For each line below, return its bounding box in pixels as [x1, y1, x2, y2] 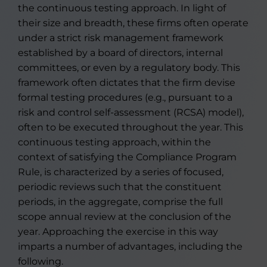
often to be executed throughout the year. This [18, 122, 243, 133]
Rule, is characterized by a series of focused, [18, 166, 223, 178]
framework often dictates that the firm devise [18, 77, 235, 88]
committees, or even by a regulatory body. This [18, 62, 240, 73]
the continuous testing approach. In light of [18, 2, 226, 14]
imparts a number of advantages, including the [18, 241, 243, 252]
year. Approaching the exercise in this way [18, 226, 218, 237]
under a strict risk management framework [18, 32, 223, 44]
